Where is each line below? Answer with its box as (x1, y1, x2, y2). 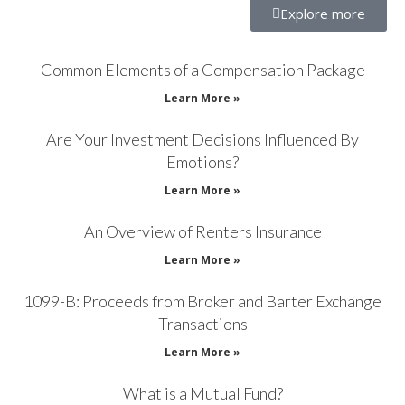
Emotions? (166, 152, 239, 173)
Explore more (280, 5, 365, 24)
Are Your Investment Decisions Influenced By (46, 129, 359, 150)
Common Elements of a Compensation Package (40, 60, 365, 80)
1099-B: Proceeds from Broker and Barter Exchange (24, 291, 381, 312)
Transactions (157, 314, 248, 334)
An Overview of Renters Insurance (83, 221, 322, 242)
